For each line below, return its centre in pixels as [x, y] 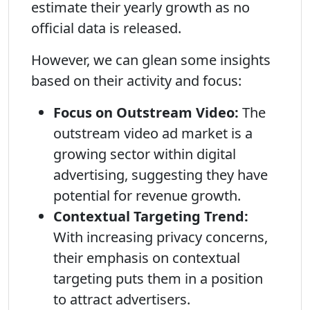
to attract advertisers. [122, 299]
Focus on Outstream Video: [146, 112]
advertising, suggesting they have [161, 175]
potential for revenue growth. [147, 195]
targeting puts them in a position [158, 279]
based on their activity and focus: [136, 81]
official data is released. [106, 28]
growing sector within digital [145, 154]
